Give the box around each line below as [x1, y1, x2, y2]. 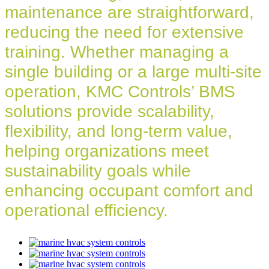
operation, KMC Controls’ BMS [5, 82, 235, 101]
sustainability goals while [5, 162, 191, 181]
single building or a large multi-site [5, 62, 262, 82]
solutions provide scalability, [5, 102, 214, 121]
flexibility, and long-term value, [5, 122, 232, 141]
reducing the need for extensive [5, 23, 244, 42]
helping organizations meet [5, 142, 209, 161]
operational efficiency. [5, 201, 168, 220]
